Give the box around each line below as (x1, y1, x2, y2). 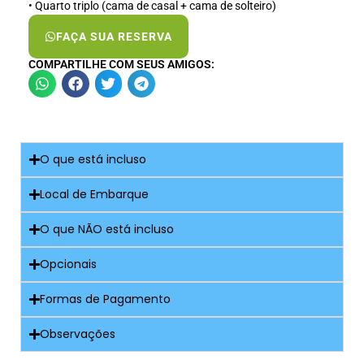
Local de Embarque (40, 186, 149, 203)
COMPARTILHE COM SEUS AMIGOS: (28, 58, 214, 71)
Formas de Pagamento (40, 291, 171, 308)
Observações (40, 326, 116, 343)
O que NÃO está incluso (40, 221, 175, 238)
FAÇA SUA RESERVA (56, 30, 172, 44)
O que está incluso (40, 151, 147, 168)
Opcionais (40, 256, 97, 273)
